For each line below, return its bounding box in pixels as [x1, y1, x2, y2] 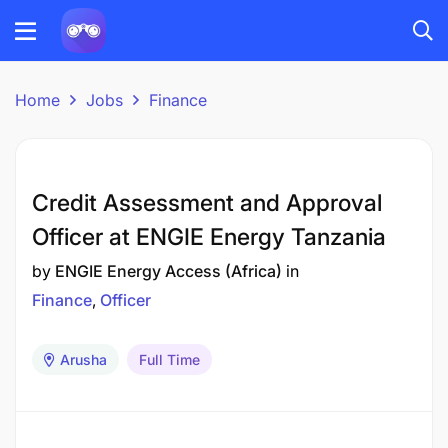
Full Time [139, 351, 200, 368]
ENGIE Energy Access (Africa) [55, 261, 282, 281]
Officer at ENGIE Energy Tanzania [32, 223, 386, 251]
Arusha [60, 351, 107, 368]
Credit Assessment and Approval [32, 189, 382, 217]
